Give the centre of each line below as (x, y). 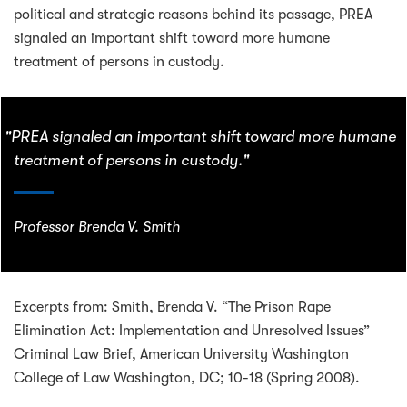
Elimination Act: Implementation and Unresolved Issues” (192, 331)
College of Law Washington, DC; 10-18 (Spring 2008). (187, 378)
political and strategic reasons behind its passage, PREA (193, 14)
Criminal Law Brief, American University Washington (181, 355)
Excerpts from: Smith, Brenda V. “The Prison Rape (172, 308)
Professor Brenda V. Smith (97, 228)
